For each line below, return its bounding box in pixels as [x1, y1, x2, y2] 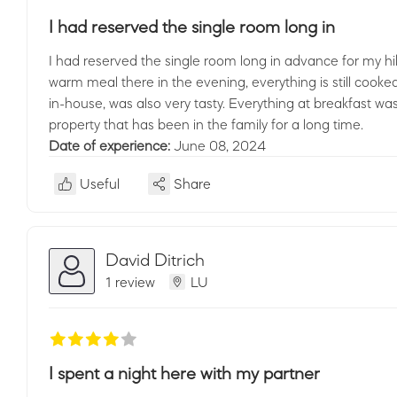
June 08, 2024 [174, 138, 266, 152]
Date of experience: [49, 138, 174, 152]
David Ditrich [105, 250, 205, 269]
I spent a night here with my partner [49, 364, 320, 382]
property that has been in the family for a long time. [49, 117, 363, 131]
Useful [80, 176, 120, 191]
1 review [105, 274, 155, 289]
